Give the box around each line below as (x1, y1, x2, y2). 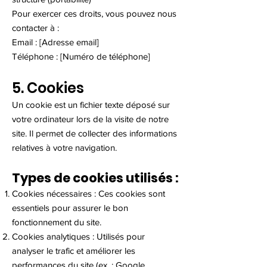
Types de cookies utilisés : (12, 169, 179, 187)
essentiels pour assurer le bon (12, 203, 128, 213)
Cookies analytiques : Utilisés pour (12, 231, 145, 241)
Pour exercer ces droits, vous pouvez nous (12, 8, 176, 18)
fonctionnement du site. (12, 217, 101, 227)
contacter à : (12, 23, 59, 33)
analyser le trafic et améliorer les (12, 246, 135, 256)
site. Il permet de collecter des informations (12, 128, 177, 138)
